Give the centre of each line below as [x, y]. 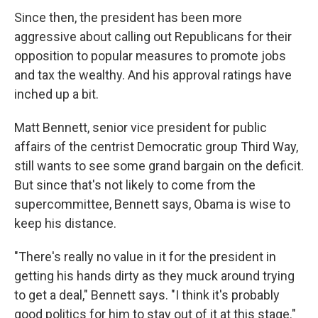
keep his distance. [65, 223]
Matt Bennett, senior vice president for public [141, 127]
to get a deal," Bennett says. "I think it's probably [147, 295]
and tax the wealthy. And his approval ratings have [153, 75]
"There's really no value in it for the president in [145, 256]
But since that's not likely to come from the [135, 185]
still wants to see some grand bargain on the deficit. [159, 165]
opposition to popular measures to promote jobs [150, 55]
